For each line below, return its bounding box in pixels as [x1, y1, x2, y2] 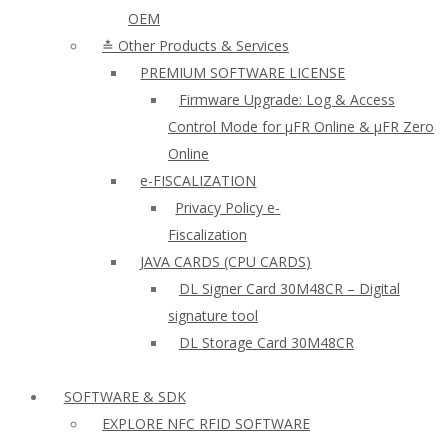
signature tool [168, 306, 258, 325]
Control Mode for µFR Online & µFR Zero [168, 117, 434, 136]
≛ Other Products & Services [102, 36, 290, 55]
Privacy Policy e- [175, 198, 281, 217]
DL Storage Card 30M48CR [178, 333, 354, 352]
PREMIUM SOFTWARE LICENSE [140, 63, 346, 82]
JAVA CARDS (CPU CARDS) [140, 252, 312, 271]
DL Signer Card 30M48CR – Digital [178, 279, 400, 298]
